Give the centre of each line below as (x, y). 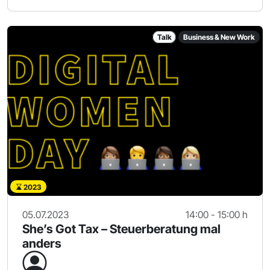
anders (42, 244)
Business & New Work (219, 37)
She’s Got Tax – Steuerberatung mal (121, 229)
